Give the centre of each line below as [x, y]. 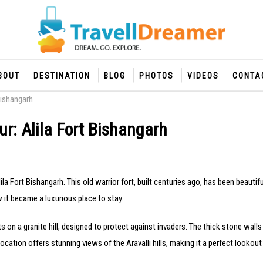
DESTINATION [62, 76]
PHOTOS [156, 76]
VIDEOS [203, 76]
